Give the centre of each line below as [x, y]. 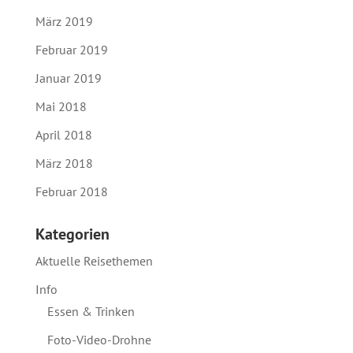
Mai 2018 [61, 107]
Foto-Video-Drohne [99, 340]
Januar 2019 [68, 78]
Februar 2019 [71, 50]
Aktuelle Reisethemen [94, 261]
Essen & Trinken [91, 312]
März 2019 [64, 22]
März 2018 [64, 163]
